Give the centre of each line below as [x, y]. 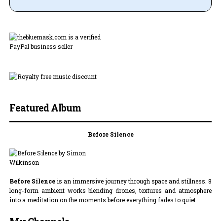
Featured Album [45, 108]
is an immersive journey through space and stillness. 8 [133, 181]
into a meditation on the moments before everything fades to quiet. [104, 200]
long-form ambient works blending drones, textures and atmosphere [110, 191]
